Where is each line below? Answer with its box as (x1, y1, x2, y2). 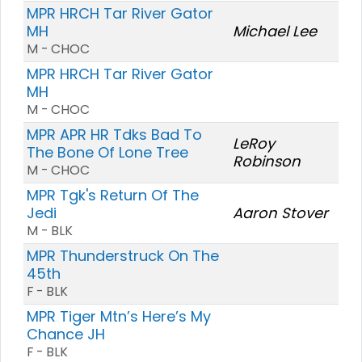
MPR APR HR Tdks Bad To (27, 124, 202, 145)
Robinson (233, 150, 301, 171)
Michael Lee (233, 20, 317, 41)
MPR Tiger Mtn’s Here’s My (27, 305, 211, 326)
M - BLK (27, 221, 73, 240)
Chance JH (27, 323, 105, 344)
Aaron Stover (233, 202, 328, 223)
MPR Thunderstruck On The (27, 245, 219, 266)
